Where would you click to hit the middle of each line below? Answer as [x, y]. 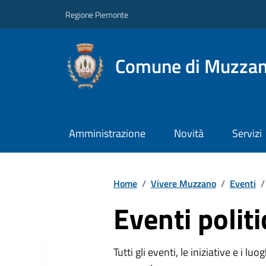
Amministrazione [107, 134]
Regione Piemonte [97, 14]
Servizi [247, 134]
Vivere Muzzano [183, 183]
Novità [189, 134]
